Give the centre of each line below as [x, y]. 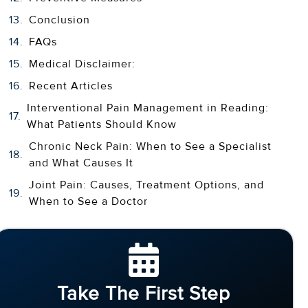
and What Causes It [81, 163]
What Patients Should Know [101, 124]
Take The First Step [144, 293]
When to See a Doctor [88, 201]
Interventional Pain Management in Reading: [147, 108]
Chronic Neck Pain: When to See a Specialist [150, 146]
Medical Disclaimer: [82, 64]
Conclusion [61, 20]
